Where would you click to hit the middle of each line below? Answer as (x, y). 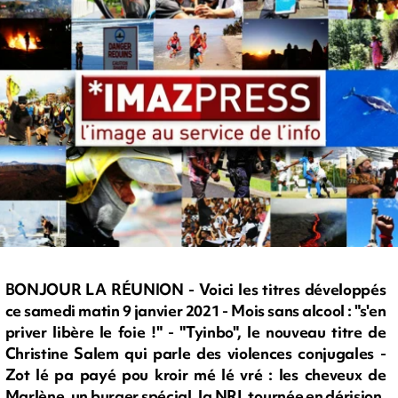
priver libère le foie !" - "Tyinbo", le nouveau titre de (195, 332)
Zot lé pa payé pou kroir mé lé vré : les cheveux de (195, 375)
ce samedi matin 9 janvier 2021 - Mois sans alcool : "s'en (195, 311)
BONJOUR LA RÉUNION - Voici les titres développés (195, 290)
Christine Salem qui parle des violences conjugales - (195, 354)
